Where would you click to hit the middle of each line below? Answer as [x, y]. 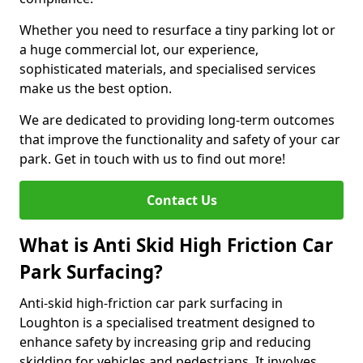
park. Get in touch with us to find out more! [152, 159]
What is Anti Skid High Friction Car [176, 245]
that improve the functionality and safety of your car [180, 139]
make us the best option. [96, 88]
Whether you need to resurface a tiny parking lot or [177, 30]
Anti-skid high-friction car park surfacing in [151, 303]
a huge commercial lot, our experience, [139, 49]
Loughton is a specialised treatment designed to [167, 322]
